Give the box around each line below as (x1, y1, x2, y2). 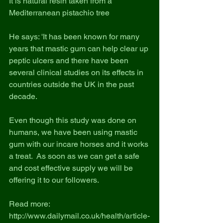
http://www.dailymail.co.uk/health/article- (9, 211, 150, 221)
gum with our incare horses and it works (9, 139, 150, 149)
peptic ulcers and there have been (9, 56, 130, 65)
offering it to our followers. (9, 175, 99, 185)
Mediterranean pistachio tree (9, 8, 110, 17)
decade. (9, 92, 37, 101)
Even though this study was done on (9, 115, 138, 125)
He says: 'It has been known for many (9, 32, 141, 41)
